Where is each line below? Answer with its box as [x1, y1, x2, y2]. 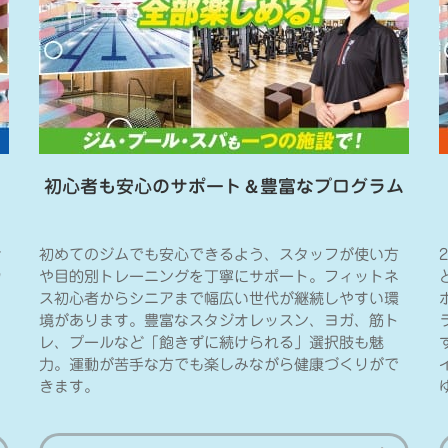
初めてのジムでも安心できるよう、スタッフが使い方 [39, 247, 399, 263]
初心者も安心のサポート [44, 173, 242, 200]
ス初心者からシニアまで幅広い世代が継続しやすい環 [39, 291, 399, 307]
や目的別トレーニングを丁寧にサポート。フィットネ [39, 269, 399, 285]
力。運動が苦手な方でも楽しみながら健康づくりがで [39, 357, 399, 373]
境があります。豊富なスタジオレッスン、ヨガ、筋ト [39, 313, 399, 329]
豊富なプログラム [260, 173, 404, 200]
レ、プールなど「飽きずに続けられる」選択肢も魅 [39, 335, 384, 351]
